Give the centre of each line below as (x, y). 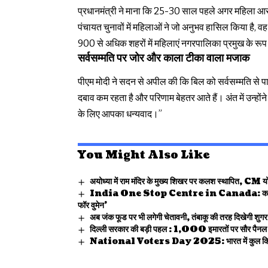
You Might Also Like (144, 156)
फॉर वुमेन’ (92, 206)
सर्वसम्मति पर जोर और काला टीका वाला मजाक (164, 58)
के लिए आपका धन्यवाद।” (120, 114)
